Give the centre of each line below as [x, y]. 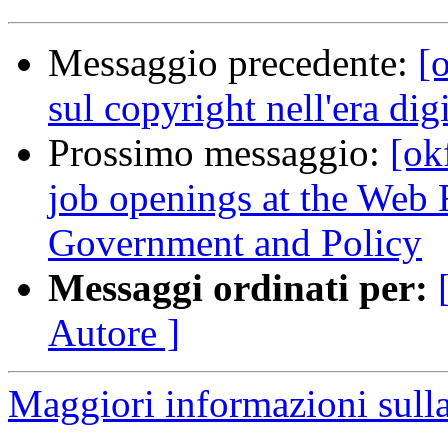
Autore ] [114, 333]
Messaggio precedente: [233, 63]
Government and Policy [235, 243]
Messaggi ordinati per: [238, 288]
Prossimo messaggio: [219, 153]
